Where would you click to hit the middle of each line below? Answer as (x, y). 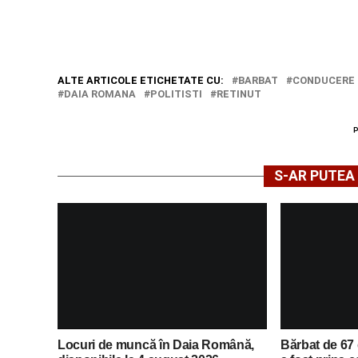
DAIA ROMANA (100, 94)
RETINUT (239, 94)
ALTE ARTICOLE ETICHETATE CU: (141, 81)
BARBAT (258, 81)
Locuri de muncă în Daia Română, (156, 344)
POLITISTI (176, 94)
